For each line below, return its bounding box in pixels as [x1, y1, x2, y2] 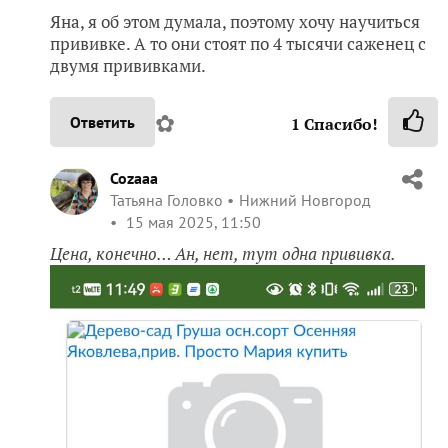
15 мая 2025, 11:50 [122, 212, 261, 233]
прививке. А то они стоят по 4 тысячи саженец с [50, 32, 426, 56]
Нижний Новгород [239, 190, 371, 211]
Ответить [70, 112, 135, 133]
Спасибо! [300, 113, 378, 136]
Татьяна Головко [110, 190, 223, 211]
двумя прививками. [50, 54, 206, 78]
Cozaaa [110, 168, 158, 189]
